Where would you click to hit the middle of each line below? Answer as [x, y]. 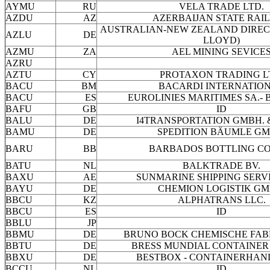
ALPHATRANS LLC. [221, 200]
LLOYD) [221, 40]
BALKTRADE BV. [221, 166]
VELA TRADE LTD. [221, 7]
